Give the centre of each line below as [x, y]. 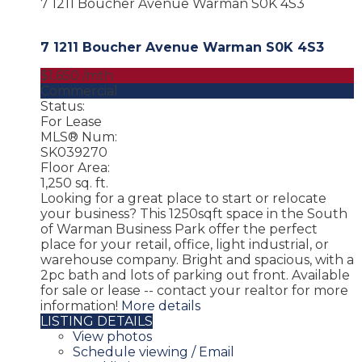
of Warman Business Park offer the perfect [179, 229]
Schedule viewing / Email [154, 351]
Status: [63, 106]
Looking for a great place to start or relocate [183, 198]
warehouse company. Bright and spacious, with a [197, 259]
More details [161, 305]
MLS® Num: [79, 137]
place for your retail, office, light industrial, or [185, 244]
